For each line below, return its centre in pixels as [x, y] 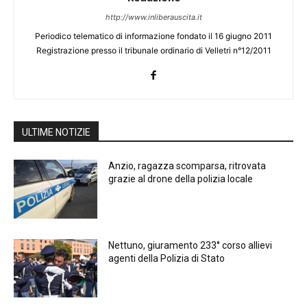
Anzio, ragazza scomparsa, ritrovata [187, 165]
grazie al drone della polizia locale [182, 179]
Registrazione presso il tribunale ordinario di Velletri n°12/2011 [153, 50]
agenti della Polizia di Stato [167, 258]
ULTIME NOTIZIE [56, 132]
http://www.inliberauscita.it [153, 17]
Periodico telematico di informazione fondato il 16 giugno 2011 [153, 36]
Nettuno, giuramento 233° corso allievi [191, 245]
